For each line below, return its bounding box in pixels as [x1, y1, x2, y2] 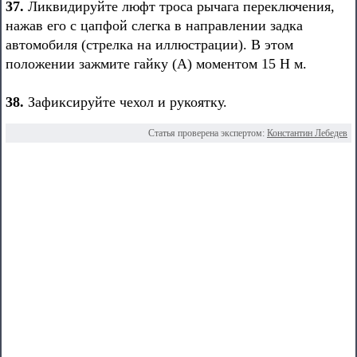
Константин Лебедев [267, 127, 347, 139]
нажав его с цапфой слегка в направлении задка [6, 18, 303, 33]
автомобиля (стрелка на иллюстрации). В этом [6, 37, 293, 53]
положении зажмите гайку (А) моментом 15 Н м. [6, 56, 307, 72]
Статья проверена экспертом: [148, 127, 267, 139]
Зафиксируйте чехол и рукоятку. [24, 94, 227, 110]
